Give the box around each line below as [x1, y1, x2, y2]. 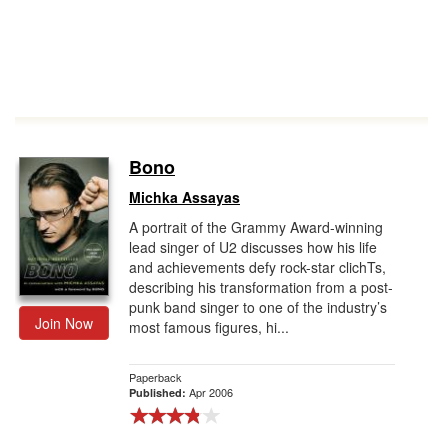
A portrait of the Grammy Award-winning [129, 217, 383, 237]
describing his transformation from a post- [129, 277, 393, 297]
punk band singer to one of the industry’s [129, 297, 387, 317]
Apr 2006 [189, 384, 233, 400]
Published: [129, 385, 189, 400]
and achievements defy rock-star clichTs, [129, 257, 386, 277]
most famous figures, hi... [129, 317, 289, 337]
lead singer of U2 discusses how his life [129, 237, 377, 257]
